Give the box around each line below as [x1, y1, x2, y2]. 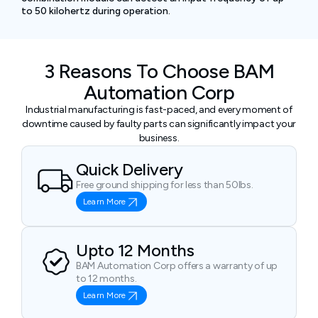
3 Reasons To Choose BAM [43, 59, 275, 83]
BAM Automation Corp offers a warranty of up [76, 260, 278, 272]
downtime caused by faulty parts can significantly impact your [22, 118, 296, 130]
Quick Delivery [76, 159, 183, 180]
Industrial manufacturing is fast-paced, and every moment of [26, 104, 292, 116]
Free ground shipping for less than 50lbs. [76, 179, 253, 191]
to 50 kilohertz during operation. [21, 5, 170, 17]
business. [138, 132, 180, 144]
